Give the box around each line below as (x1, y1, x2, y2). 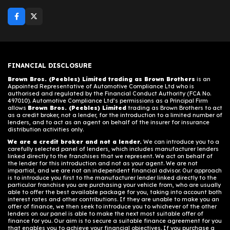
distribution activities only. (8, 126, 84, 133)
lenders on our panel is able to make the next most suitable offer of (8, 210, 203, 218)
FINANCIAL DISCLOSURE (8, 62, 92, 70)
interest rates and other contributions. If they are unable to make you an (8, 196, 219, 203)
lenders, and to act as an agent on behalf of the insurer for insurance (8, 119, 209, 126)
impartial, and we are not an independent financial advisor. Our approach (8, 167, 222, 175)
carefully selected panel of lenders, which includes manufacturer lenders (8, 145, 219, 153)
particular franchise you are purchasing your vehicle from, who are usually (8, 181, 221, 189)
